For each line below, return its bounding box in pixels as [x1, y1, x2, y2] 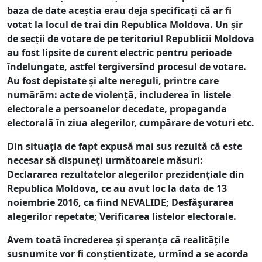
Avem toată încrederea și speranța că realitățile [7, 233, 229, 246]
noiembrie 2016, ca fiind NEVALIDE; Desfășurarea [7, 195, 234, 209]
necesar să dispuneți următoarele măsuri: [7, 153, 208, 167]
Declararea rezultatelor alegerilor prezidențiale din [7, 167, 244, 181]
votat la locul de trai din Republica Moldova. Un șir [7, 18, 243, 31]
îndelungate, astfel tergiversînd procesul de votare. [7, 60, 246, 73]
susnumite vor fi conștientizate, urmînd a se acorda [7, 247, 249, 260]
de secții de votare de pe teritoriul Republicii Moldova [7, 32, 254, 45]
